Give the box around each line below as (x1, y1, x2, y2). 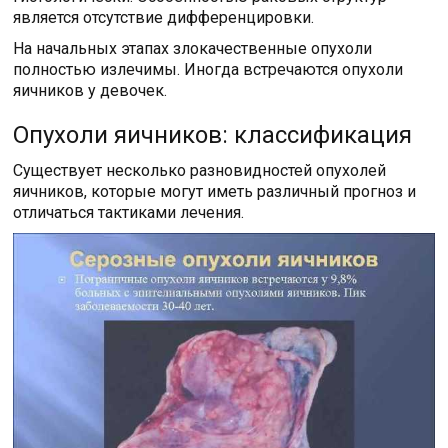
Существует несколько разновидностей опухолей (13, 161, 387, 181)
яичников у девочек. (13, 81, 168, 101)
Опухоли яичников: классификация (13, 121, 413, 150)
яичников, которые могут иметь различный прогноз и (13, 182, 417, 202)
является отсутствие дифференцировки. (13, 8, 315, 28)
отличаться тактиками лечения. (13, 203, 245, 223)
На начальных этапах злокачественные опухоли (13, 39, 373, 59)
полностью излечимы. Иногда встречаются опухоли (13, 60, 404, 80)
